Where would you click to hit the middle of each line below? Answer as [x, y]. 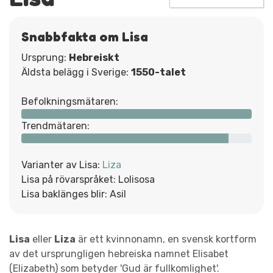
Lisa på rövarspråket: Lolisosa [88, 179]
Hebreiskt [94, 57]
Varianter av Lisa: [62, 165]
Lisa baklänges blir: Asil [74, 194]
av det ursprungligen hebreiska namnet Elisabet [119, 253]
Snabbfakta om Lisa [85, 36]
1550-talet [158, 72]
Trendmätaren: [55, 126]
